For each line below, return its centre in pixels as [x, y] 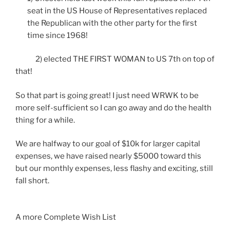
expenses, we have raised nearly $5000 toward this [108, 156]
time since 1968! [57, 35]
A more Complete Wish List [66, 217]
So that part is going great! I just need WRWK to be [107, 95]
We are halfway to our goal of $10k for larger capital [108, 144]
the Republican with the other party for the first [112, 23]
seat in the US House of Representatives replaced [117, 11]
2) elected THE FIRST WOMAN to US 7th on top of [115, 59]
